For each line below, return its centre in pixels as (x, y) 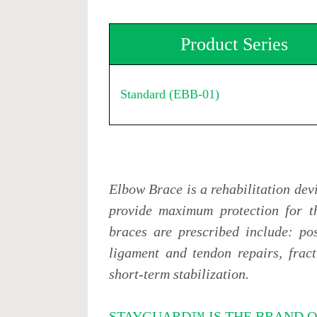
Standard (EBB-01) (170, 94)
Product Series (235, 44)
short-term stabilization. (179, 274)
